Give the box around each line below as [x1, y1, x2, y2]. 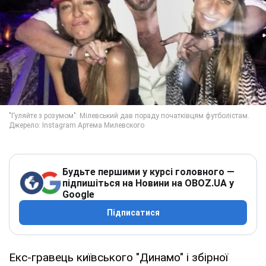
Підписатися [106, 207, 160, 217]
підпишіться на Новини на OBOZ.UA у [62, 177, 234, 189]
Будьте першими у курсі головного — [62, 166, 235, 178]
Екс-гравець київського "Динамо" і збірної [9, 250, 228, 264]
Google [62, 188, 94, 200]
